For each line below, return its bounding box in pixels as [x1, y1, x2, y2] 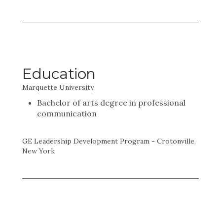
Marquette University [22, 83, 94, 92]
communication [37, 109, 97, 118]
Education [22, 65, 96, 83]
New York [22, 147, 55, 155]
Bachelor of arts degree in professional [37, 98, 185, 108]
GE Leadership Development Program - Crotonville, [22, 137, 196, 146]
